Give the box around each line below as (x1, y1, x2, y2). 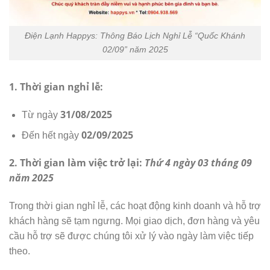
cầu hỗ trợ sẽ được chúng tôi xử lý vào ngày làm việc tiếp (9, 231, 254, 242)
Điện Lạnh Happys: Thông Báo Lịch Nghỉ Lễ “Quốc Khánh (25, 31, 245, 41)
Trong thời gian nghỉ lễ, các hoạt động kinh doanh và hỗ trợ (9, 201, 261, 212)
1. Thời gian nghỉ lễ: (9, 80, 103, 94)
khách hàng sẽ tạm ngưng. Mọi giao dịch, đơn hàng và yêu (9, 216, 260, 227)
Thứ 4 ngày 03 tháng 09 (145, 156, 252, 170)
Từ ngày (21, 109, 60, 120)
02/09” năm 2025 (102, 45, 168, 55)
